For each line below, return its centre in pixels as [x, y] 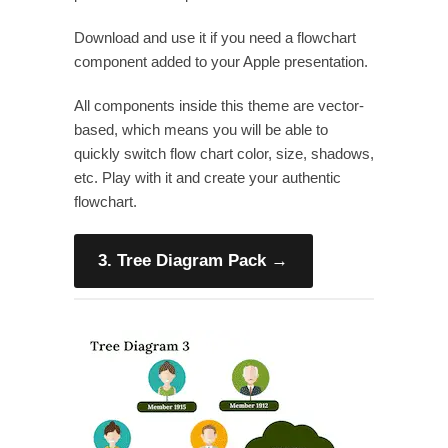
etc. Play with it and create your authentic [207, 177]
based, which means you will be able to [201, 129]
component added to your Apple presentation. [221, 61]
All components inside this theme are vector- [219, 105]
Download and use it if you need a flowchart [215, 37]
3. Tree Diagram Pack [182, 261]
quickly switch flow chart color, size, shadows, [224, 153]
